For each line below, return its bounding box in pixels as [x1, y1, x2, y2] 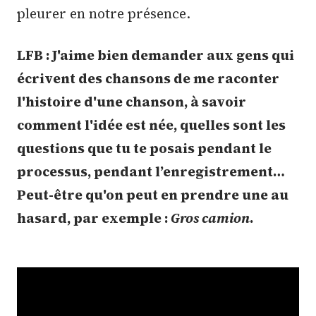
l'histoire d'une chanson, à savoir [17, 92, 246, 111]
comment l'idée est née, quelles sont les [17, 116, 286, 135]
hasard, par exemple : [17, 209, 171, 228]
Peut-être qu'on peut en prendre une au [17, 186, 288, 205]
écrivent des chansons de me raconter [17, 69, 279, 88]
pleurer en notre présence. [17, 4, 190, 23]
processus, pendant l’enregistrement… [17, 162, 285, 181]
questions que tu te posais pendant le [17, 139, 272, 158]
